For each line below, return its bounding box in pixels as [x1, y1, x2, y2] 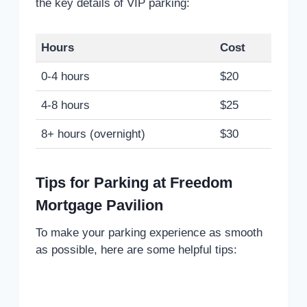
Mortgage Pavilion [36, 196, 163, 214]
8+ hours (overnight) [41, 127, 145, 140]
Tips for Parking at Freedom [36, 173, 233, 191]
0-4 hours [41, 69, 90, 83]
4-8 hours [41, 98, 90, 112]
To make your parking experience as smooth [36, 225, 262, 239]
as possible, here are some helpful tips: [36, 243, 237, 256]
